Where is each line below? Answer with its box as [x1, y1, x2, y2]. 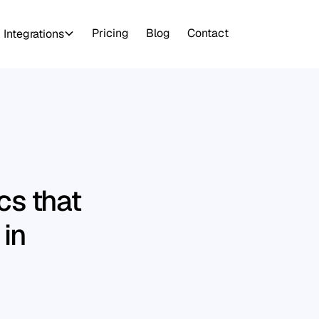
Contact [187, 26, 229, 41]
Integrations [4, 26, 64, 41]
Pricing [92, 26, 130, 41]
